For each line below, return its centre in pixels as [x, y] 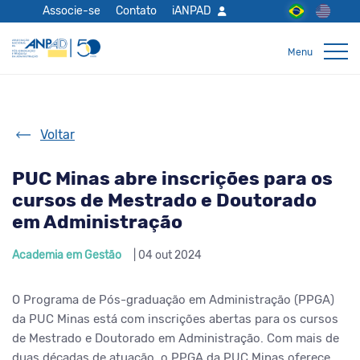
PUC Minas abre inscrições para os [172, 178]
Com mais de [303, 338]
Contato [137, 10]
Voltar [57, 135]
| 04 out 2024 [168, 255]
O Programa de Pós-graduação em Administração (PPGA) [173, 300]
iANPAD [192, 10]
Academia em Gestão [67, 255]
